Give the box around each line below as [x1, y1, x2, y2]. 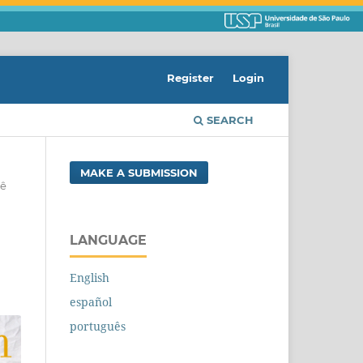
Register [167, 71, 215, 85]
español [70, 294, 112, 310]
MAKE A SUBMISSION [80, 166, 199, 180]
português [70, 318, 126, 335]
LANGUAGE [70, 233, 147, 249]
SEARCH [203, 113, 254, 127]
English [70, 270, 109, 286]
